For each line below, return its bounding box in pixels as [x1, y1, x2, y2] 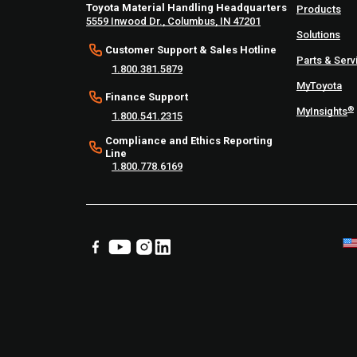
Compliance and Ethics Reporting [105, 135, 273, 147]
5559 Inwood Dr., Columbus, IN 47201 [86, 15, 261, 28]
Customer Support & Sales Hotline [105, 44, 277, 57]
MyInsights [296, 105, 347, 118]
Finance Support [105, 91, 188, 104]
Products [296, 3, 341, 16]
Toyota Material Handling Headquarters [86, 2, 287, 14]
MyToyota [296, 80, 342, 92]
